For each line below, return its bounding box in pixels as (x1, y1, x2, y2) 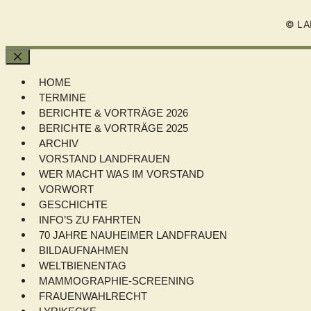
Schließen (17, 60, 62, 72)
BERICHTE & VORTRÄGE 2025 (39, 122, 188, 135)
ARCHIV (39, 137, 78, 150)
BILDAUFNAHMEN (39, 244, 128, 257)
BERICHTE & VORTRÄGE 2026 (39, 107, 188, 119)
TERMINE (39, 92, 86, 104)
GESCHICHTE (39, 199, 108, 211)
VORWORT (39, 183, 94, 196)
